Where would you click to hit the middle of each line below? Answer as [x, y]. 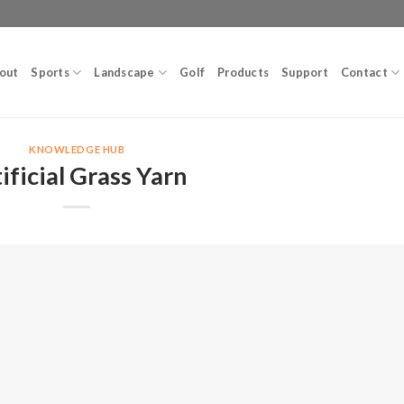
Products [243, 72]
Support [305, 72]
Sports [50, 72]
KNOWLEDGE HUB [77, 149]
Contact [364, 72]
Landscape [124, 72]
